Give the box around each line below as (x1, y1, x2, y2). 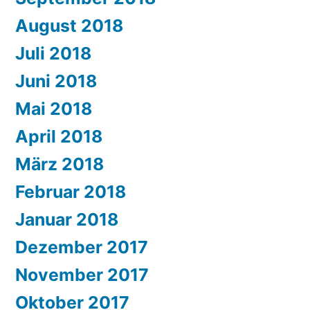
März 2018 (15, 154, 104, 175)
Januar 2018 (15, 209, 118, 230)
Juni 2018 (15, 71, 97, 92)
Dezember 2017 (15, 237, 148, 258)
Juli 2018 (15, 43, 91, 64)
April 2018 (15, 126, 102, 147)
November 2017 (15, 264, 149, 286)
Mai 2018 (15, 98, 92, 120)
